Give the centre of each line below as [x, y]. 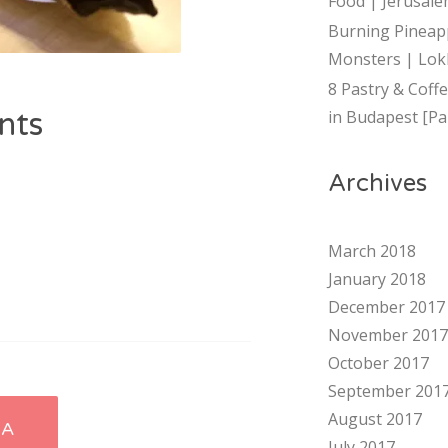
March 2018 [371, 251]
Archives [377, 183]
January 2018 [376, 279]
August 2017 [374, 419]
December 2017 [386, 307]
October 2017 [378, 363]
